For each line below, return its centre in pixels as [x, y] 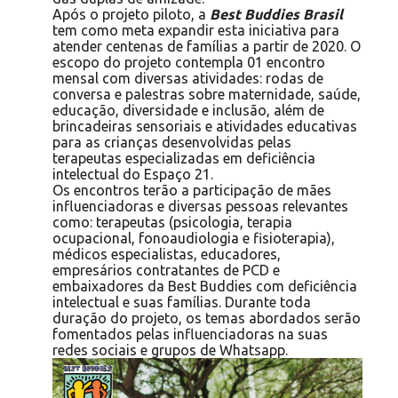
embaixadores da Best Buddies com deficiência [204, 286]
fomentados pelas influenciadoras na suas [190, 334]
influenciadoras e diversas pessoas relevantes [200, 206]
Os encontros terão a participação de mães [191, 190]
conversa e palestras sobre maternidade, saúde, [206, 94]
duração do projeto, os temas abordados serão [206, 318]
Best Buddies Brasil [276, 14]
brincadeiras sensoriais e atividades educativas [204, 126]
